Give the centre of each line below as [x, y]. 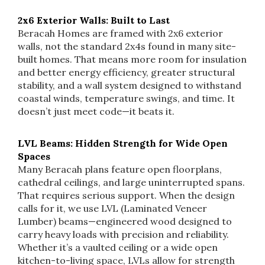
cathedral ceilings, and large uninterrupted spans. [131, 182]
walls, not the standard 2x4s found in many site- [127, 46]
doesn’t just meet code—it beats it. [96, 111]
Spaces [34, 156]
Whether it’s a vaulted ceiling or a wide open [118, 247]
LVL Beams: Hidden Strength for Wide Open [123, 143]
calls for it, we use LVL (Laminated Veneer [112, 208]
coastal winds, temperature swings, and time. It [126, 98]
